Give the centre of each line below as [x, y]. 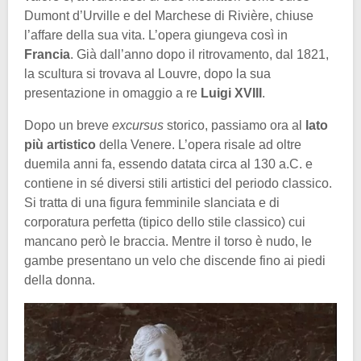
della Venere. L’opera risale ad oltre [199, 145]
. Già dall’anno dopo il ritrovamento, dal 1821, [199, 55]
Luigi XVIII [231, 93]
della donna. [60, 280]
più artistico [60, 145]
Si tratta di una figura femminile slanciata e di [152, 203]
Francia [47, 55]
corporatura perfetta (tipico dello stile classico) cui [165, 222]
